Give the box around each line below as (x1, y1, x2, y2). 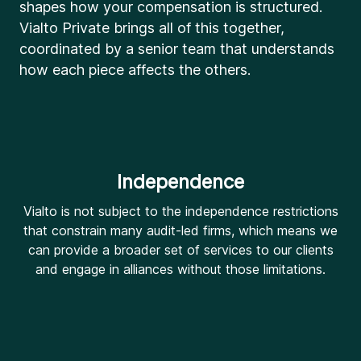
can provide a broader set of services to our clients (27, 242, 334, 258)
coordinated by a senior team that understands (19, 40, 334, 57)
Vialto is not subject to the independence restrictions (23, 203, 338, 219)
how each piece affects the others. (19, 61, 251, 78)
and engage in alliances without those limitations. (35, 261, 326, 277)
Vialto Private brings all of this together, (19, 19, 284, 36)
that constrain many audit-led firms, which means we (23, 222, 338, 239)
